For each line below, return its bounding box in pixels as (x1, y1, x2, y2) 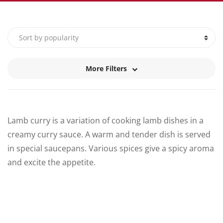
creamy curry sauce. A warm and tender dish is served (7, 129, 211, 140)
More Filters (86, 63, 127, 73)
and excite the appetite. (7, 157, 96, 168)
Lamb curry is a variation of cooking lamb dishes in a (7, 115, 204, 126)
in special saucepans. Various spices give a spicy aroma (7, 143, 214, 154)
